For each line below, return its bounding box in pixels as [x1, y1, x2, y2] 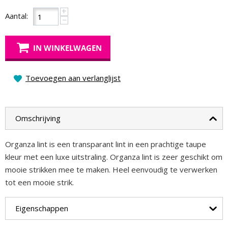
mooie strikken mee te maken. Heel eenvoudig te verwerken [5, 164, 217, 175]
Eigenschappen [15, 203, 68, 213]
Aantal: [5, 11, 28, 21]
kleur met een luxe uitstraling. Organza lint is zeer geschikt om [5, 152, 222, 162]
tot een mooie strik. [5, 177, 74, 187]
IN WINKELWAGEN [33, 43, 102, 53]
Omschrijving [15, 113, 61, 123]
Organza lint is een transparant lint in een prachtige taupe [5, 139, 206, 149]
